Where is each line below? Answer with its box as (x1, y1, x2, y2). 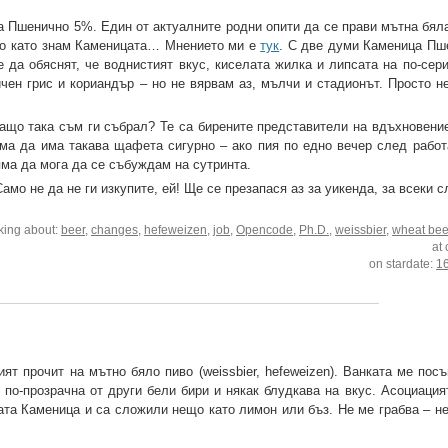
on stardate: (369, 258, 437, 271)
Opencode (236, 224, 294, 237)
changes (91, 224, 139, 237)
